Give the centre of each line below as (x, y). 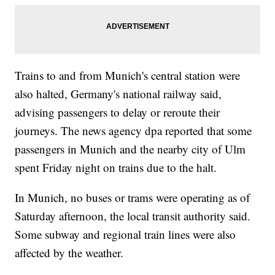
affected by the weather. (69, 253)
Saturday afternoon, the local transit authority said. (133, 216)
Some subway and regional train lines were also (126, 234)
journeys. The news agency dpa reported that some (134, 131)
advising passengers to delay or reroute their (118, 112)
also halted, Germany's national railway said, (118, 94)
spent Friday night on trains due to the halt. (116, 168)
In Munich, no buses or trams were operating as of (133, 198)
